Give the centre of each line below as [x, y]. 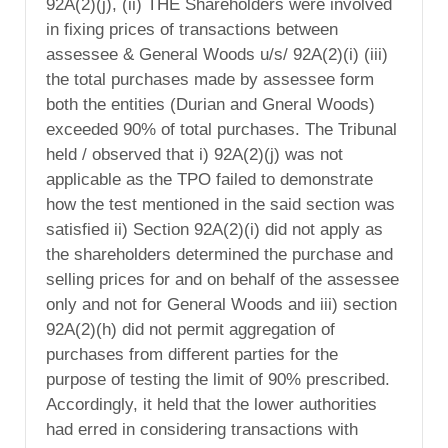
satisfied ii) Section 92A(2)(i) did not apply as [214, 230]
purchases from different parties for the [192, 355]
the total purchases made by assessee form [210, 80]
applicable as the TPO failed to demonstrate [209, 180]
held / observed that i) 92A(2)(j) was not [194, 155]
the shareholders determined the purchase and [219, 255]
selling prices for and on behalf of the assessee [222, 280]
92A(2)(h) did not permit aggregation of [190, 330]
